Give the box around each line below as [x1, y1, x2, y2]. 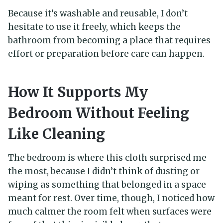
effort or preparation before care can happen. [8, 48, 205, 60]
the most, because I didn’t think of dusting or [8, 166, 200, 177]
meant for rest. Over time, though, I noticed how [8, 193, 215, 204]
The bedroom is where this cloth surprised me [8, 152, 207, 164]
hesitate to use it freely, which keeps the [8, 21, 181, 33]
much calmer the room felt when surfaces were [8, 206, 212, 218]
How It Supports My [8, 83, 148, 102]
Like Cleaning [8, 125, 105, 143]
